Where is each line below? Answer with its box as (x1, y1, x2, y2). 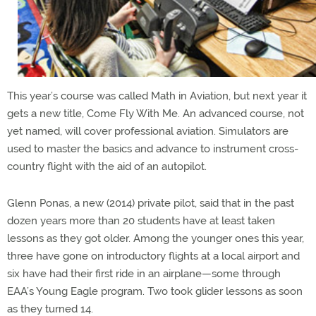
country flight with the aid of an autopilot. (7, 159, 207, 173)
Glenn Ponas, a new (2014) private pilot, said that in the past (7, 196, 294, 209)
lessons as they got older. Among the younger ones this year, (7, 231, 304, 245)
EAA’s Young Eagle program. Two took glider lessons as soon (7, 284, 303, 298)
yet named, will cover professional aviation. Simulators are (7, 124, 288, 138)
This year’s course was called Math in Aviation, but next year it (7, 89, 307, 102)
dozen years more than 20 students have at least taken (7, 214, 275, 227)
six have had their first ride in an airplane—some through (7, 267, 281, 280)
